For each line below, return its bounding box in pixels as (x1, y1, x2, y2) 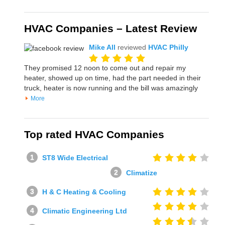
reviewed (117, 43, 148, 52)
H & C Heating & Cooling (42, 187, 126, 196)
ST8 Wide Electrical (42, 154, 108, 162)
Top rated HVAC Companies (24, 129, 164, 141)
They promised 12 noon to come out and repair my (24, 64, 186, 72)
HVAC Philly (148, 43, 188, 52)
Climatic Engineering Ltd (42, 206, 127, 215)
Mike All (88, 43, 116, 52)
